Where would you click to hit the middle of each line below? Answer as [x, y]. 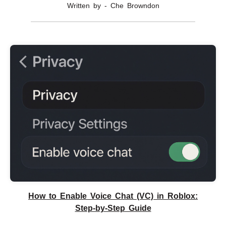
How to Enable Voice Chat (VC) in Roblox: [113, 196]
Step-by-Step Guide [113, 208]
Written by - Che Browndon [113, 6]
